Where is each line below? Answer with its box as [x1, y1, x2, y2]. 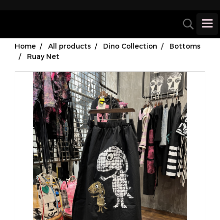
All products [48, 42, 91, 50]
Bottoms [169, 42, 200, 50]
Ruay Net [27, 52, 59, 60]
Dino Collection [103, 42, 157, 50]
